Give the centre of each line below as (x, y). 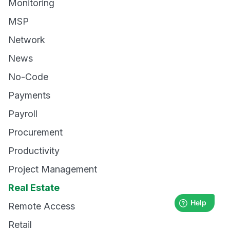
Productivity (34, 151)
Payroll (23, 114)
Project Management (53, 169)
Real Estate (34, 188)
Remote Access (42, 206)
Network (27, 40)
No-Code (28, 77)
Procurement (35, 132)
